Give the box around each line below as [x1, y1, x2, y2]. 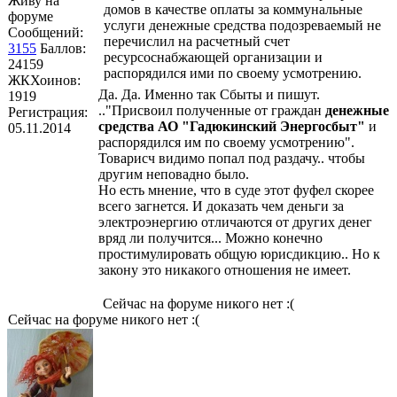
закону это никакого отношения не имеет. [98, 261, 351, 277]
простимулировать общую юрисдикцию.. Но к [98, 245, 380, 261]
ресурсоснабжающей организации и [104, 49, 323, 65]
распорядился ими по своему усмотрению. [104, 65, 362, 81]
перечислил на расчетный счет [104, 33, 290, 49]
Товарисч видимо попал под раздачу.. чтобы [98, 150, 365, 166]
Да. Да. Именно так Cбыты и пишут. [98, 86, 320, 102]
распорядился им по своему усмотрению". [98, 134, 354, 150]
